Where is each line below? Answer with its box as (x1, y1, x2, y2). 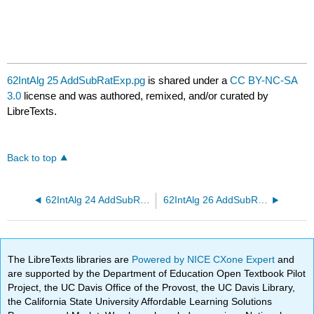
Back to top (7, 153, 57, 164)
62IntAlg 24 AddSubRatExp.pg (139, 195, 150, 206)
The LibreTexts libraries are (8, 253, 132, 265)
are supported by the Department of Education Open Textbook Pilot (8, 267, 306, 279)
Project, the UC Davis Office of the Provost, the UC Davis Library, (8, 281, 296, 293)
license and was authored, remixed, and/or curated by (21, 90, 269, 102)
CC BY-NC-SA (230, 74, 298, 87)
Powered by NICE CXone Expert (132, 253, 278, 265)
